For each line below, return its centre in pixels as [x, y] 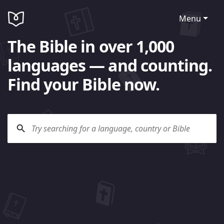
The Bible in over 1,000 [91, 46]
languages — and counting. [110, 65]
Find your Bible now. [83, 84]
